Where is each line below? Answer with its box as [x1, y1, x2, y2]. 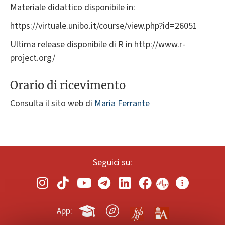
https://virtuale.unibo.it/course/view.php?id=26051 [10, 20, 197, 33]
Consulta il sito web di [10, 97, 94, 110]
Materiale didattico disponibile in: [10, 1, 135, 14]
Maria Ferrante [94, 97, 150, 110]
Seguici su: [93, 156, 132, 169]
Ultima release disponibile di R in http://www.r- [10, 38, 185, 51]
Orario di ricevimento [10, 78, 126, 92]
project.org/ [10, 52, 55, 65]
